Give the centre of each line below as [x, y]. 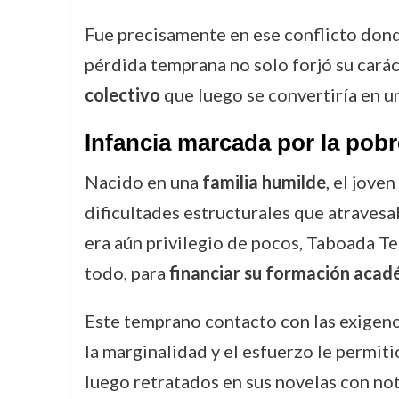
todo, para [126, 273]
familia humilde [264, 182]
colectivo [122, 94]
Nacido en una [143, 182]
